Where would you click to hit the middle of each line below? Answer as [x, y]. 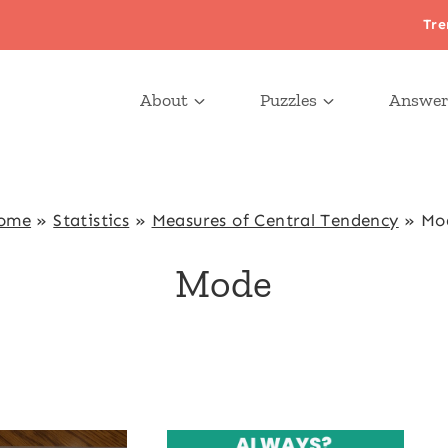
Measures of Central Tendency [275, 220]
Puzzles [288, 100]
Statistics [91, 220]
